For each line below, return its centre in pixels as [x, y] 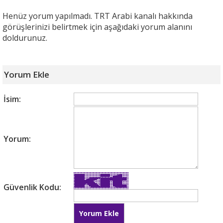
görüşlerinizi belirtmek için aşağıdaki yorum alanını [97, 27]
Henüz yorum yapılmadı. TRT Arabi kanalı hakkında [98, 16]
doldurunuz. [25, 38]
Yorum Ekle [27, 75]
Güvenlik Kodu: [32, 187]
